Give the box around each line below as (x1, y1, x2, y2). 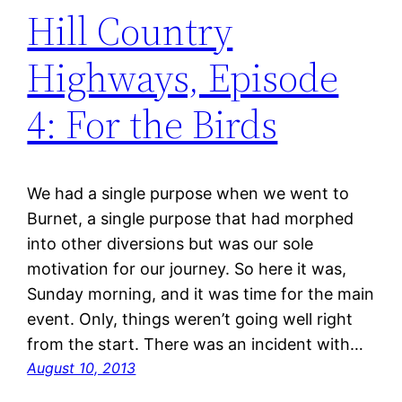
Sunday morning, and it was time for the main (27, 284, 375, 303)
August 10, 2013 (27, 358, 136, 377)
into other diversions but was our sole (27, 233, 314, 253)
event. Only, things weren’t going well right (27, 309, 354, 328)
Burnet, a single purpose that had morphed (27, 208, 354, 228)
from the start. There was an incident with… (27, 334, 364, 354)
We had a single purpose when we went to (27, 183, 350, 203)
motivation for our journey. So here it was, (27, 258, 347, 278)
